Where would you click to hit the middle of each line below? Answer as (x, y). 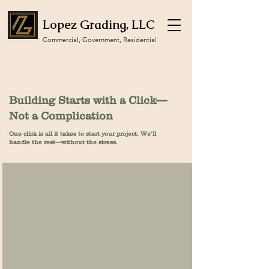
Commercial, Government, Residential (100, 40)
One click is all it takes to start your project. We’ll (83, 134)
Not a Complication (61, 116)
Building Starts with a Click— (88, 100)
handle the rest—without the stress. (63, 142)
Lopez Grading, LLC (98, 25)
